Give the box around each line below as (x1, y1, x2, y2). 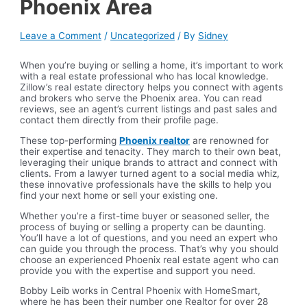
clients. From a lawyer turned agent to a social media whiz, (20, 168, 280, 179)
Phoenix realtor (119, 135, 191, 146)
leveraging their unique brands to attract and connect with (20, 157, 278, 168)
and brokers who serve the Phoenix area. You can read (20, 93, 262, 104)
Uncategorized (110, 30, 175, 42)
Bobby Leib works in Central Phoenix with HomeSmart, (20, 285, 261, 297)
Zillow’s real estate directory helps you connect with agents (20, 82, 284, 93)
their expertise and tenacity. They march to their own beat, (20, 146, 282, 157)
